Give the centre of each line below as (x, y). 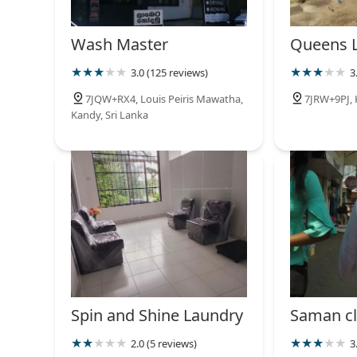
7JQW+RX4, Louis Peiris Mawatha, (164, 99)
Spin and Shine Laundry (157, 315)
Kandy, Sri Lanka (110, 115)
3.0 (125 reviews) (169, 73)
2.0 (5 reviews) (164, 343)
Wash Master (120, 45)
